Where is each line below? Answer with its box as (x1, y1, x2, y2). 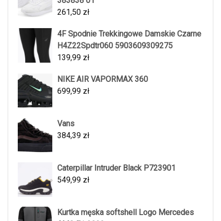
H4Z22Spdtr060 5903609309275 (57, 40, 173, 50)
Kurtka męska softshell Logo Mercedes (57, 207, 194, 217)
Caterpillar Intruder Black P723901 (57, 163, 176, 173)
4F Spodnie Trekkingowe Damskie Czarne (57, 29, 201, 38)
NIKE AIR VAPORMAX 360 (57, 74, 148, 84)
